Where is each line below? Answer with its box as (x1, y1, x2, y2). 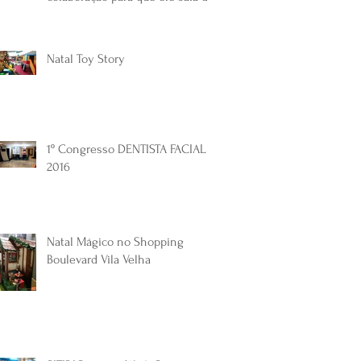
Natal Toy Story (47, 51, 125, 66)
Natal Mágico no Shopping (47, 234, 184, 249)
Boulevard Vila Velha (47, 251, 151, 267)
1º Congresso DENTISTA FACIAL (47, 141, 205, 156)
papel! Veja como (47, 6, 133, 22)
